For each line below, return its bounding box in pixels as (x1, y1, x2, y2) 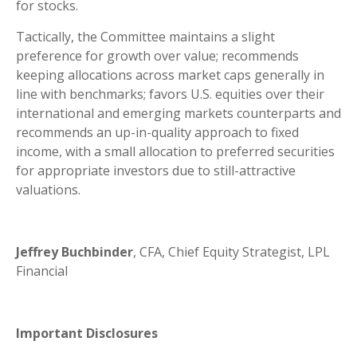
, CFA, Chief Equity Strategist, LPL (133, 242, 330, 261)
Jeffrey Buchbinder (16, 242, 133, 261)
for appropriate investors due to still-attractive (16, 161, 296, 179)
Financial (16, 261, 68, 280)
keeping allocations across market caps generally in (16, 65, 324, 84)
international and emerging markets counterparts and (16, 104, 341, 122)
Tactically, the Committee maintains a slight (16, 27, 275, 45)
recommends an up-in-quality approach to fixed (16, 123, 299, 141)
